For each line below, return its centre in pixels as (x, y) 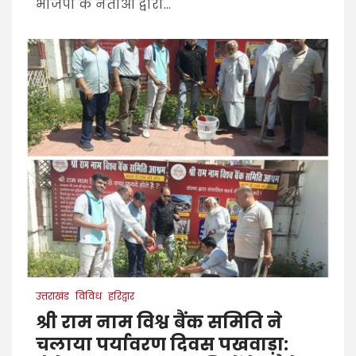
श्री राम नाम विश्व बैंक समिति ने (159, 323)
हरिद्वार (121, 296)
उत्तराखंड (52, 296)
